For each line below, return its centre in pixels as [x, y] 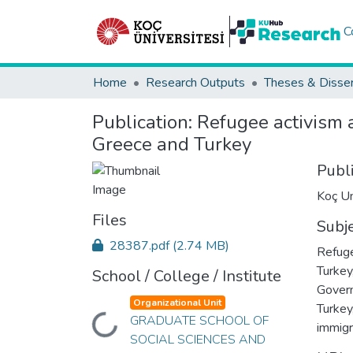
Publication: [145, 122]
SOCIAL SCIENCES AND [197, 340]
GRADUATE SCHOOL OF [199, 321]
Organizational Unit [178, 303]
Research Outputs [195, 83]
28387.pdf [139, 246]
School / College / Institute [187, 276]
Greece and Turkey [172, 144]
